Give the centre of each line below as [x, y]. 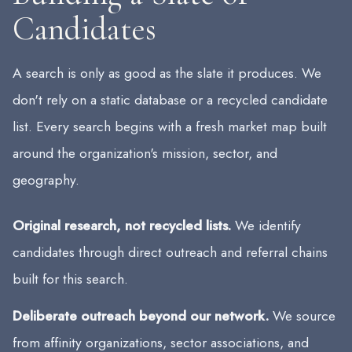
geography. [46, 180]
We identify [266, 226]
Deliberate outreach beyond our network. [141, 316]
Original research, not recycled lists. [122, 226]
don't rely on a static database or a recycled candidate [170, 100]
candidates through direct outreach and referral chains [170, 253]
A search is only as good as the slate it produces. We [167, 73]
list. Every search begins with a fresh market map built [170, 127]
